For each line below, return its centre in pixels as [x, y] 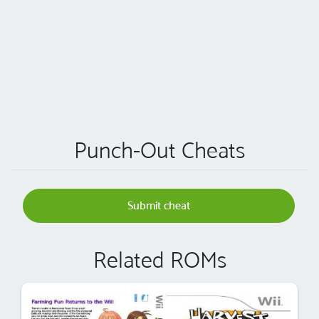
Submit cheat [159, 206]
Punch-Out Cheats [159, 151]
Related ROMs [159, 260]
